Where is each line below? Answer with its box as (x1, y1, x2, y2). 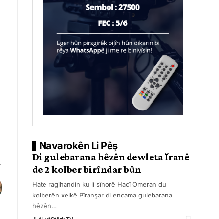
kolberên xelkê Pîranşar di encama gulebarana (32, 191, 172, 199)
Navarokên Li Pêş (39, 140, 118, 152)
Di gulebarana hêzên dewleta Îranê (32, 151, 190, 163)
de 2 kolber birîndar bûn (32, 163, 141, 175)
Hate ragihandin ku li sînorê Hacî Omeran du (32, 180, 166, 188)
